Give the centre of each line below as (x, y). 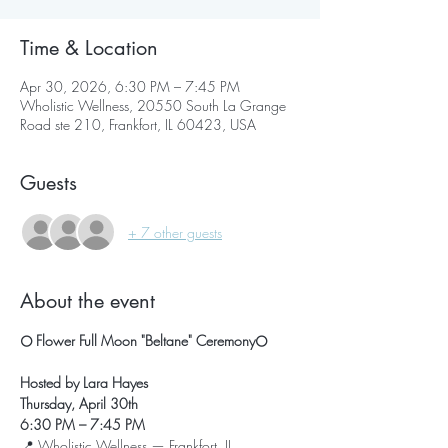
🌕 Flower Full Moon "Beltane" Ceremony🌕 (143, 340)
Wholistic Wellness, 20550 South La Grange (153, 105)
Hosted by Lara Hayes (84, 382)
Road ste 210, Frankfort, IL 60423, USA (138, 124)
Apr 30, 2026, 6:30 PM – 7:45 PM (130, 86)
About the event (87, 301)
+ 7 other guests (175, 232)
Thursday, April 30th (79, 403)
